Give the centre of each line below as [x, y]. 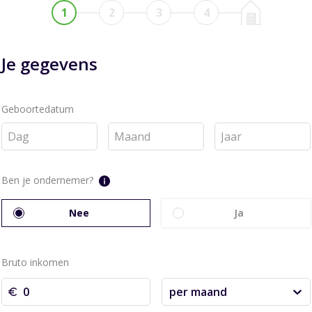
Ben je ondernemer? [47, 180]
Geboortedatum [38, 109]
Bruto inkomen [35, 262]
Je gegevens [49, 64]
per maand [198, 292]
